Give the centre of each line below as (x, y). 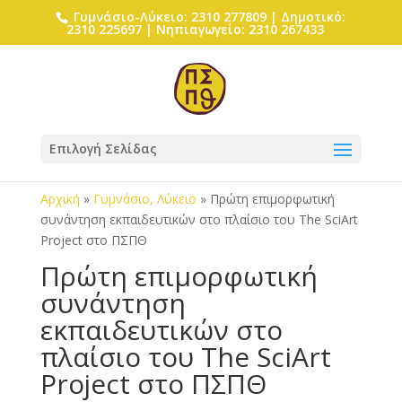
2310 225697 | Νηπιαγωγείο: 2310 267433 (195, 29)
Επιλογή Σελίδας (103, 149)
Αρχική (60, 199)
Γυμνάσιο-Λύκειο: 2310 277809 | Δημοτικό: (208, 16)
